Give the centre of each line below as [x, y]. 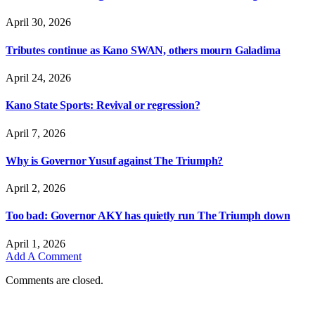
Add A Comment [44, 256]
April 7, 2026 [36, 133]
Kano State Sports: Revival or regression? [103, 105]
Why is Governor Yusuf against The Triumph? [115, 160]
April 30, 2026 [38, 22]
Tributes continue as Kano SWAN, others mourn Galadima [143, 50]
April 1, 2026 [36, 243]
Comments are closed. [54, 280]
